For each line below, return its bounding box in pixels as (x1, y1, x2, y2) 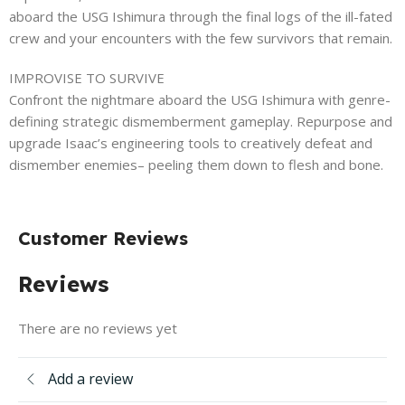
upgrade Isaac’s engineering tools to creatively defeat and (9, 133, 372, 152)
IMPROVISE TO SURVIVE (9, 68, 165, 87)
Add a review (48, 369, 133, 390)
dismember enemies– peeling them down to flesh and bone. (9, 155, 383, 174)
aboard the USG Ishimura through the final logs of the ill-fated (9, 6, 392, 25)
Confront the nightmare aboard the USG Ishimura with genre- (9, 89, 391, 108)
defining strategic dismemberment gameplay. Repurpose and (9, 111, 392, 130)
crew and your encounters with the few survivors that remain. (9, 28, 392, 47)
